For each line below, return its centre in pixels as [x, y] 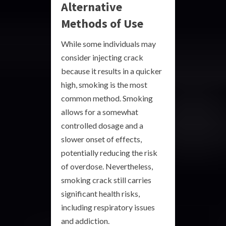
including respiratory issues [108, 207]
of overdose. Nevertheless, [107, 166]
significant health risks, [100, 193]
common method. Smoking [107, 98]
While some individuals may [108, 44]
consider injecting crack [102, 57]
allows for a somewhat [100, 112]
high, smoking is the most [104, 84]
